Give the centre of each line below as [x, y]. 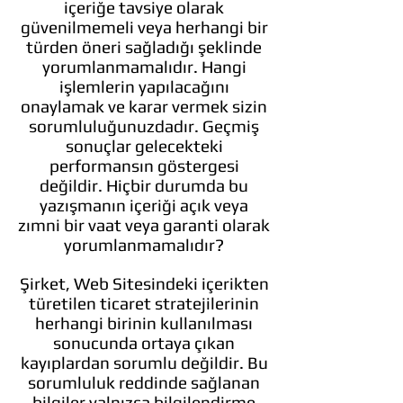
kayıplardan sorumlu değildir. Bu [144, 363]
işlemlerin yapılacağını [144, 86]
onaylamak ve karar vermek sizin [144, 106]
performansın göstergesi [144, 166]
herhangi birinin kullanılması [144, 323]
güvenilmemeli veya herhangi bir [144, 27]
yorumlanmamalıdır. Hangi [144, 67]
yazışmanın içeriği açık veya [144, 205]
